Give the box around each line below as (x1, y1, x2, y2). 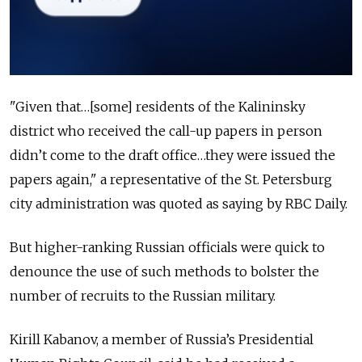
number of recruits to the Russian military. (10, 287, 279, 304)
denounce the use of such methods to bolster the (10, 263, 319, 280)
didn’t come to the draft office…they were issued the (10, 146, 335, 163)
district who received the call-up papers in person (10, 122, 322, 139)
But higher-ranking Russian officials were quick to (10, 238, 325, 255)
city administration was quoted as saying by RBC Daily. (10, 195, 351, 212)
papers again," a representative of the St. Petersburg (10, 170, 332, 187)
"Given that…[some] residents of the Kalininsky (10, 98, 305, 115)
